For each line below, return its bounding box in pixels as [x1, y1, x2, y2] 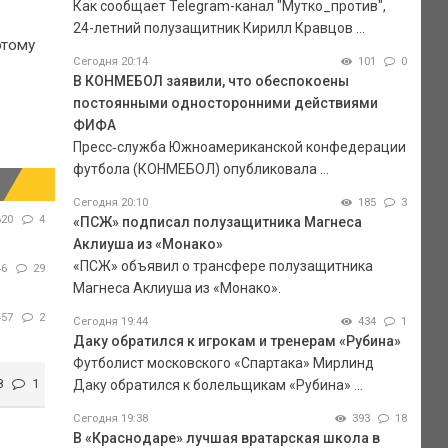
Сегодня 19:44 [72, 314, 148, 328]
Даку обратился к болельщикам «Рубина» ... [72, 376, 363, 393]
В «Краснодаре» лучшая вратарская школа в [72, 429, 380, 446]
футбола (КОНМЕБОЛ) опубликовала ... [72, 160, 329, 177]
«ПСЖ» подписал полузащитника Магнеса [72, 213, 362, 230]
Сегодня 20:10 [72, 195, 148, 209]
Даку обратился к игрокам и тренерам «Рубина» [72, 332, 401, 349]
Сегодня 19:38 [72, 411, 148, 425]
